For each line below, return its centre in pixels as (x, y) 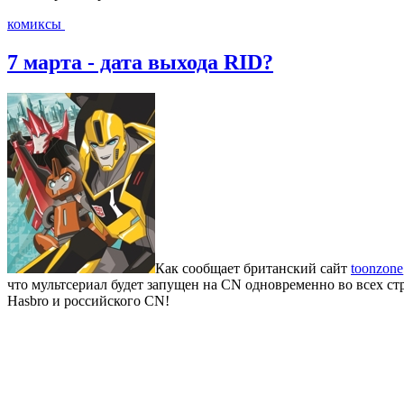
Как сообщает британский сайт (253, 268)
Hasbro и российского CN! (88, 300)
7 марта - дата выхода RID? (140, 62)
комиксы (36, 23)
